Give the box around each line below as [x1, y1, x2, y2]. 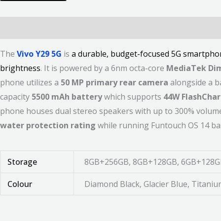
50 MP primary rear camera [61, 77, 168, 88]
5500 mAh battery [32, 91, 102, 103]
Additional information [55, 22, 147, 34]
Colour [7, 178, 33, 189]
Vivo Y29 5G [17, 48, 62, 60]
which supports [102, 91, 163, 103]
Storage [7, 156, 37, 167]
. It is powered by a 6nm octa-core [40, 63, 166, 74]
